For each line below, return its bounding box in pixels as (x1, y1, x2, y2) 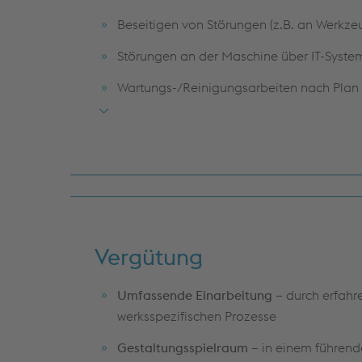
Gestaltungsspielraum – (117, 339, 262, 356)
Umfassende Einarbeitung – (117, 286, 286, 303)
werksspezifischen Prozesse (117, 307, 276, 324)
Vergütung (95, 242, 203, 271)
